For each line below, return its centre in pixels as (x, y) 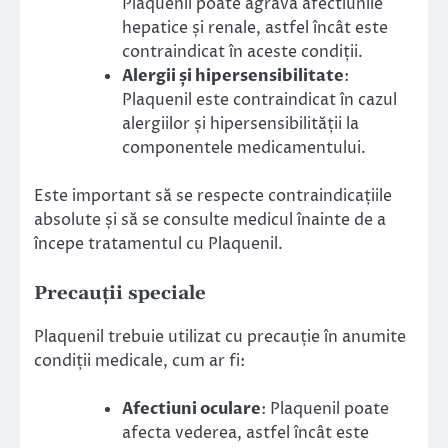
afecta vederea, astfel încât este (245, 432)
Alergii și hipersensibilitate (233, 76)
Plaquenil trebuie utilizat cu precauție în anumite (220, 336)
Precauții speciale (120, 294)
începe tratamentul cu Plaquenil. (158, 244)
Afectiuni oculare (191, 408)
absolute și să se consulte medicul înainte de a (210, 220)
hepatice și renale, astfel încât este (255, 28)
